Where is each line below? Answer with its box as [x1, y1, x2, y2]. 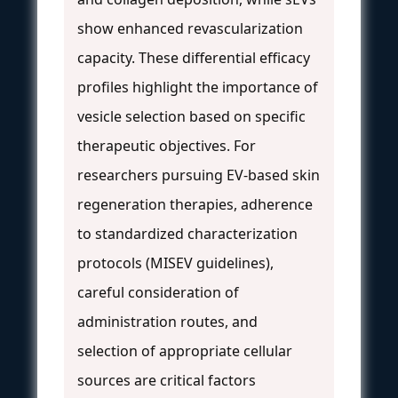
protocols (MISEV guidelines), [77, 253, 274, 274]
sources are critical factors [77, 370, 256, 391]
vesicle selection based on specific [77, 107, 306, 127]
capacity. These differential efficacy [77, 48, 310, 68]
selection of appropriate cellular [77, 341, 292, 362]
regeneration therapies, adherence [77, 195, 313, 215]
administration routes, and [77, 312, 258, 332]
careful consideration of [77, 283, 239, 303]
